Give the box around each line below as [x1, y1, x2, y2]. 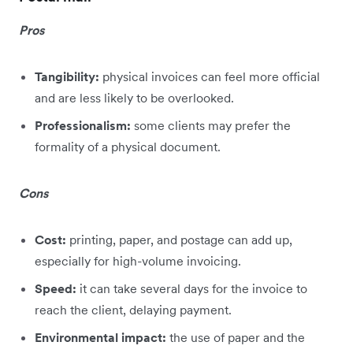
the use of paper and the [166, 329, 305, 346]
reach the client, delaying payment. [35, 302, 232, 318]
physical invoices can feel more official [99, 69, 320, 85]
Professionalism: [35, 117, 131, 134]
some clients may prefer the [131, 117, 291, 134]
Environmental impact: [35, 329, 166, 346]
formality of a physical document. [35, 139, 221, 155]
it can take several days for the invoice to [76, 281, 307, 297]
